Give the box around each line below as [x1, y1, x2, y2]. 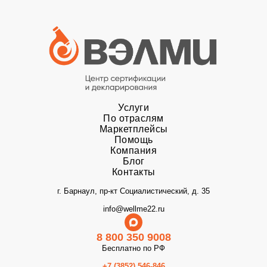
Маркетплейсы [99, 124, 168, 135]
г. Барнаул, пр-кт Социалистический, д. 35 [57, 187, 210, 196]
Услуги [118, 103, 149, 113]
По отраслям [103, 113, 164, 124]
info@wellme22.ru [103, 204, 164, 214]
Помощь [114, 135, 153, 145]
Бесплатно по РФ [102, 244, 165, 253]
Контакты [111, 167, 156, 178]
